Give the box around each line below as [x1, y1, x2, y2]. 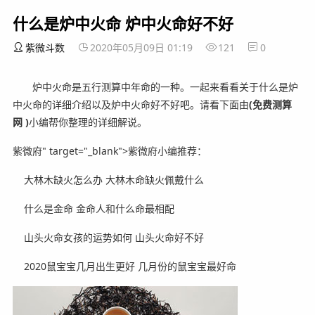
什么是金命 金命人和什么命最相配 [12, 202, 174, 216]
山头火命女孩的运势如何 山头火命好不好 [12, 231, 204, 245]
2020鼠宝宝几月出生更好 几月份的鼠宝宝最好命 [12, 259, 236, 274]
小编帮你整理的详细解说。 [28, 115, 147, 129]
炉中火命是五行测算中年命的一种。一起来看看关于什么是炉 [12, 80, 298, 94]
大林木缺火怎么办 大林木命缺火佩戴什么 [12, 173, 204, 187]
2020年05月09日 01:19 [89, 41, 193, 55]
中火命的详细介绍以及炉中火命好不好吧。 [12, 98, 200, 112]
